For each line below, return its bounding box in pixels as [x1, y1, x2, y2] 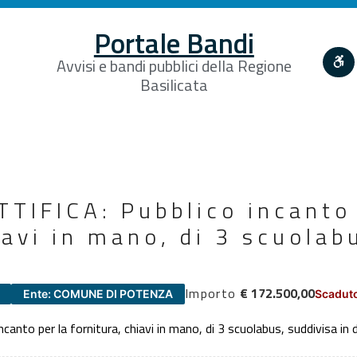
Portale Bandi [93, 21, 254, 65]
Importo [185, 283, 237, 303]
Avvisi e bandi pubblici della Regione [56, 53, 292, 78]
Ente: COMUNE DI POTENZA [23, 286, 173, 300]
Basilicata [139, 72, 208, 97]
